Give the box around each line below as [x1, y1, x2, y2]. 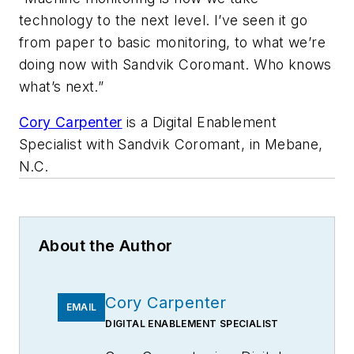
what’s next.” [19, 77, 104, 95]
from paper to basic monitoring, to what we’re [19, 33, 326, 51]
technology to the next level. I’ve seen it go [19, 11, 307, 28]
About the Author [39, 236, 173, 256]
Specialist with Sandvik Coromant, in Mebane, [19, 136, 323, 153]
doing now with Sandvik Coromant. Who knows [19, 55, 332, 73]
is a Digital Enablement [122, 114, 277, 131]
